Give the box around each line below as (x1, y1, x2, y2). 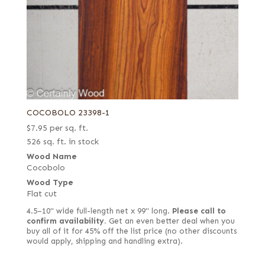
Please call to (172, 206, 226, 216)
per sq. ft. (49, 123, 88, 134)
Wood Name (26, 151, 77, 162)
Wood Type (26, 177, 73, 188)
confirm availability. (26, 216, 106, 227)
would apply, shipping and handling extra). (26, 237, 183, 247)
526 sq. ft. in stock (26, 137, 99, 147)
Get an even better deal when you (106, 216, 235, 227)
